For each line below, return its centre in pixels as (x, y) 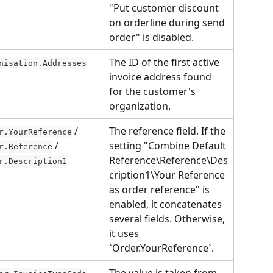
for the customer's (154, 91)
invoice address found (161, 77)
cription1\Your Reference (168, 175)
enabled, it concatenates (167, 204)
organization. (140, 106)
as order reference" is (161, 190)
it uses (125, 233)
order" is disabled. (151, 37)
